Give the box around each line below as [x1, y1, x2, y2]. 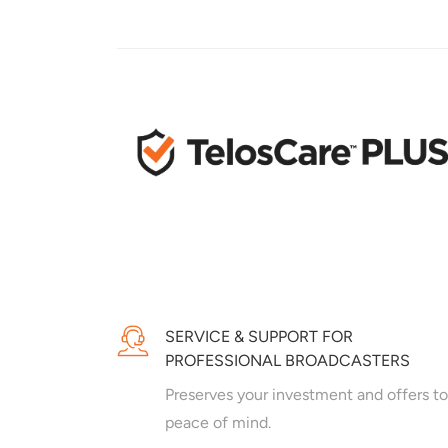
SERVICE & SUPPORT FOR [165, 327, 353, 347]
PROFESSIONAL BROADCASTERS [165, 351, 410, 371]
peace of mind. [165, 413, 271, 433]
